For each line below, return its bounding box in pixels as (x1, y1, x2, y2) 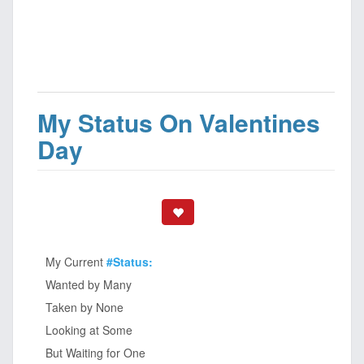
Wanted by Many (45, 276, 132, 292)
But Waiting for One (45, 344, 145, 361)
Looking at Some (45, 322, 132, 338)
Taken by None (45, 299, 123, 315)
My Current (45, 253, 106, 270)
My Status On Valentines (37, 105, 320, 140)
